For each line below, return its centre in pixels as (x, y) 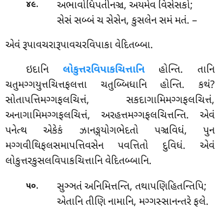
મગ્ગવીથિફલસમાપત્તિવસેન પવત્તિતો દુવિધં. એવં (110, 146)
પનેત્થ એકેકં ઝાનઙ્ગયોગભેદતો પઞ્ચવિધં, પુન (110, 131)
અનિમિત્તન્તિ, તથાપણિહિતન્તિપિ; (145, 187)
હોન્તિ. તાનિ (179, 70)
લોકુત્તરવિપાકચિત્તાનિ (104, 70)
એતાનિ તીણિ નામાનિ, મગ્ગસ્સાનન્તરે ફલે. (133, 203)
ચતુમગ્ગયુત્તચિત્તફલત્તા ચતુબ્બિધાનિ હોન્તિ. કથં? (110, 85)
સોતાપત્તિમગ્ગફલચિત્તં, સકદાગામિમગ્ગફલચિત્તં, (110, 100)
